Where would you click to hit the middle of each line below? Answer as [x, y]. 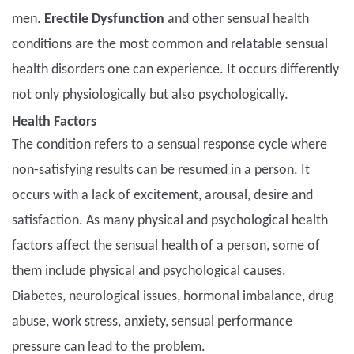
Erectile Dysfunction [106, 20]
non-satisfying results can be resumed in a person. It [161, 171]
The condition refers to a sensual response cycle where [169, 145]
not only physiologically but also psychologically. [150, 96]
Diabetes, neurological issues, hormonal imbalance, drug [173, 297]
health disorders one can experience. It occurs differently [175, 70]
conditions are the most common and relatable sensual [170, 45]
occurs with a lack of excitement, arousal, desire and [162, 196]
